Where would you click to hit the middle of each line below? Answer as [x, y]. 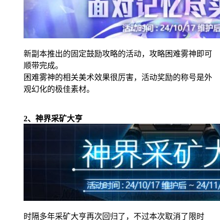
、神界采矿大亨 [55, 118]
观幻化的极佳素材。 [59, 89]
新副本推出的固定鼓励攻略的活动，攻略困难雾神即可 [118, 54]
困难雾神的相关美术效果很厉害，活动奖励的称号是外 [118, 77]
